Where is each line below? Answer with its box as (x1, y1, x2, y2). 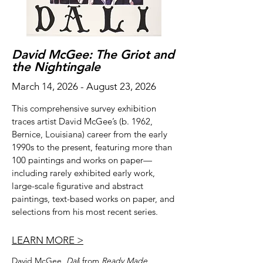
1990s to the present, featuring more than (12, 141, 172, 153)
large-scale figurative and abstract (12, 180, 143, 191)
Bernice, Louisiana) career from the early (12, 129, 167, 140)
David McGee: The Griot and (12, 47, 174, 62)
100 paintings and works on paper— (12, 154, 152, 166)
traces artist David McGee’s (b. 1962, (12, 116, 153, 127)
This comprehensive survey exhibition (12, 103, 156, 114)
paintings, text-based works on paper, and (12, 193, 174, 204)
